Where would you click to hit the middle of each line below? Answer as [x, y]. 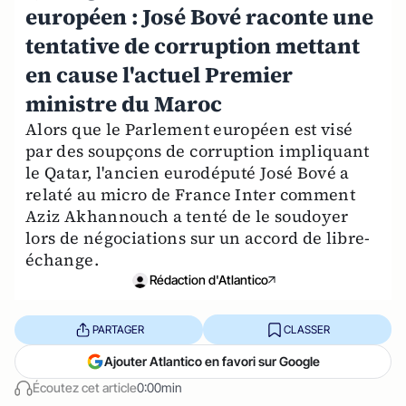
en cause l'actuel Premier [159, 75]
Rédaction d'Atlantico [208, 280]
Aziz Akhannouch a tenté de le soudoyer [187, 216]
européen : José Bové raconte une [199, 17]
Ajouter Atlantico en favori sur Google [212, 361]
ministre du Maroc [124, 104]
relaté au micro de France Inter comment [191, 194]
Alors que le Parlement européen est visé [189, 129]
